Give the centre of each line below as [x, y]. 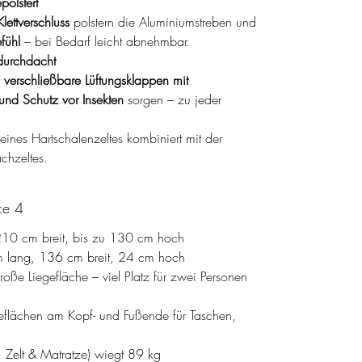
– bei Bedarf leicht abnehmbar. [105, 41]
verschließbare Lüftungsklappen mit [96, 80]
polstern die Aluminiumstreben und [163, 21]
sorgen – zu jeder [173, 99]
